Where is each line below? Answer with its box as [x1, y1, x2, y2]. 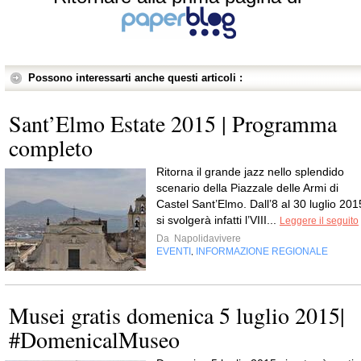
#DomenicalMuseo [9, 324, 180, 355]
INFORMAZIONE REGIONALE [196, 246, 328, 257]
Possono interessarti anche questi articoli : [28, 72, 243, 84]
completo [9, 132, 93, 163]
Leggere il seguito [280, 215, 359, 226]
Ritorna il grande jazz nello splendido [156, 165, 344, 178]
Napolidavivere [172, 233, 241, 244]
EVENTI [156, 246, 191, 257]
